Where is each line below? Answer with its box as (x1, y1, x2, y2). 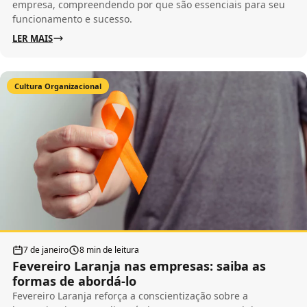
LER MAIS (12, 32, 53, 45)
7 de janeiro (23, 243, 69, 256)
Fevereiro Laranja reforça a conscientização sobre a (12, 288, 248, 302)
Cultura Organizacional (14, 81, 101, 92)
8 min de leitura (79, 243, 139, 256)
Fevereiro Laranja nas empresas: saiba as (12, 257, 266, 274)
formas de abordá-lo (12, 272, 136, 289)
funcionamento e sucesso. (12, 12, 132, 26)
